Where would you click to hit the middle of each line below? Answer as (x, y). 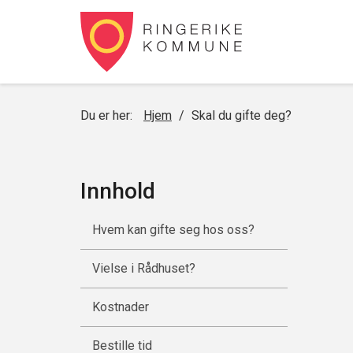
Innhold (118, 191)
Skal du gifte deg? (242, 115)
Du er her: (108, 115)
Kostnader (121, 307)
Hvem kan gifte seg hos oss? (173, 230)
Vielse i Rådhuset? (144, 268)
